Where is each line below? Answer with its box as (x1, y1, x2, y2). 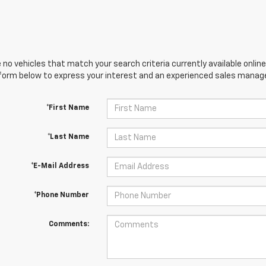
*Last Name (47, 134, 89, 141)
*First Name (46, 104, 89, 112)
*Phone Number (33, 192, 89, 199)
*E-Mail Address (30, 163, 89, 170)
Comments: (48, 221, 89, 228)
